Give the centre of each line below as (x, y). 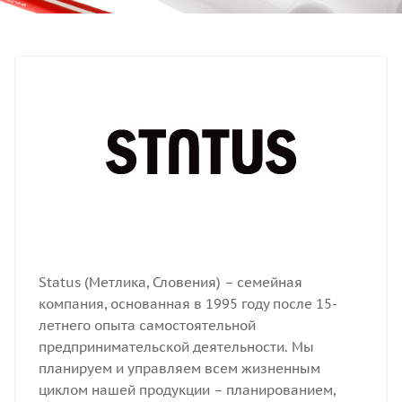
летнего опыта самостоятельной (147, 325)
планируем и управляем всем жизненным (179, 368)
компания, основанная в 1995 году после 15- (188, 304)
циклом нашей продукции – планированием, (187, 390)
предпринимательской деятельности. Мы (176, 347)
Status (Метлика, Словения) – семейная (170, 282)
